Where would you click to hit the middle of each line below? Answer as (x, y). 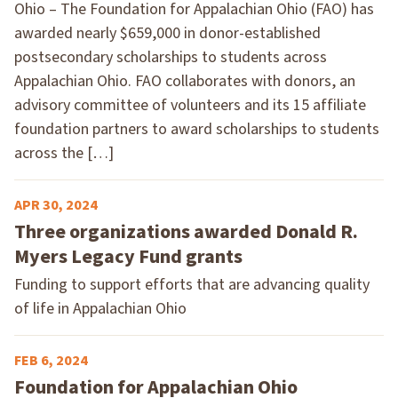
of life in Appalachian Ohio (100, 308)
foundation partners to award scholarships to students (197, 129)
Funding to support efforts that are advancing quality (192, 284)
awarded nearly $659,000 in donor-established (167, 33)
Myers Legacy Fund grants (128, 256)
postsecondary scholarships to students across (171, 57)
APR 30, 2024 (56, 205)
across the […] (64, 153)
